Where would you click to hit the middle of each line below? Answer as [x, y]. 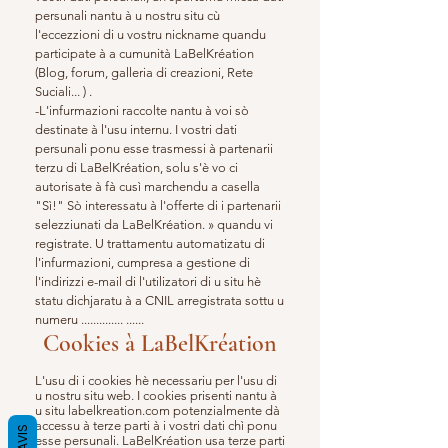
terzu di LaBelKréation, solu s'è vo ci [136, 167]
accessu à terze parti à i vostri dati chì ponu [156, 425]
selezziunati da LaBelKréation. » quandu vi [154, 224]
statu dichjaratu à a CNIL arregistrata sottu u [159, 300]
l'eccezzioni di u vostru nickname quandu [150, 34]
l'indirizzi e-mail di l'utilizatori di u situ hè [148, 281]
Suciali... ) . [63, 91]
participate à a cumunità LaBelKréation [144, 53]
